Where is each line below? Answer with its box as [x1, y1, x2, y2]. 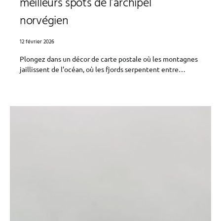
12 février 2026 [20, 37, 54, 46]
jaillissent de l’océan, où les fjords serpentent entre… [20, 65, 185, 74]
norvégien [20, 12, 69, 31]
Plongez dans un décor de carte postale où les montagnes [20, 54, 198, 63]
